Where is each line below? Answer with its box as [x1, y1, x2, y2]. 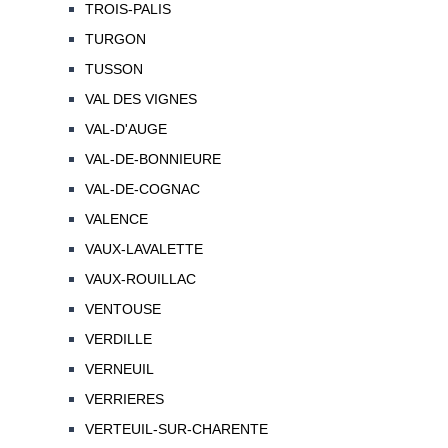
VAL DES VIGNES [84, 91, 197, 108]
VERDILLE [84, 331, 152, 348]
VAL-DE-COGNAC [84, 181, 200, 198]
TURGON [84, 31, 146, 48]
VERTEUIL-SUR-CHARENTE [84, 421, 268, 438]
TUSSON [84, 61, 143, 78]
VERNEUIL [84, 361, 154, 378]
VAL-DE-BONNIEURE [84, 151, 221, 168]
